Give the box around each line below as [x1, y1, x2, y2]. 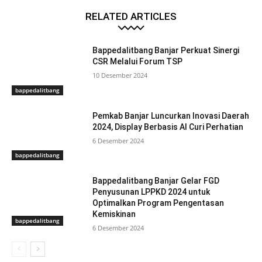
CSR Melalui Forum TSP [92, 57, 183, 67]
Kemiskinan [92, 209, 136, 219]
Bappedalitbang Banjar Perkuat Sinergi [92, 46, 240, 56]
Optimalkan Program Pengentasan [92, 198, 225, 208]
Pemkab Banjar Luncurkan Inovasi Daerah [92, 111, 250, 120]
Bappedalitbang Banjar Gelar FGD [92, 176, 220, 186]
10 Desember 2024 [92, 71, 148, 80]
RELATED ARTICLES [85, 11, 177, 23]
